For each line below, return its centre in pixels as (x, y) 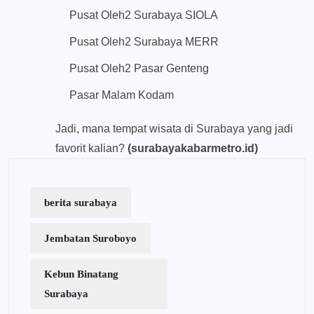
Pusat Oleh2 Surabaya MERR (144, 42)
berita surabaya (81, 203)
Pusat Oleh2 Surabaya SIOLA (144, 15)
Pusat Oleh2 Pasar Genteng (139, 69)
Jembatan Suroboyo (90, 239)
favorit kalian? (91, 149)
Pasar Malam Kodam (122, 95)
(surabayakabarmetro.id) (193, 149)
